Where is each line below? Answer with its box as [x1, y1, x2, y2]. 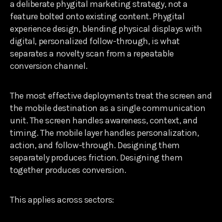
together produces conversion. [10, 164, 126, 175]
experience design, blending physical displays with [10, 23, 203, 34]
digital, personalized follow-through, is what [10, 35, 180, 47]
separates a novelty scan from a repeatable [10, 48, 174, 59]
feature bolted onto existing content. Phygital [10, 10, 185, 22]
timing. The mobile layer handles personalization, [10, 127, 199, 138]
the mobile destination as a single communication [10, 102, 206, 113]
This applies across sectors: [10, 194, 114, 205]
